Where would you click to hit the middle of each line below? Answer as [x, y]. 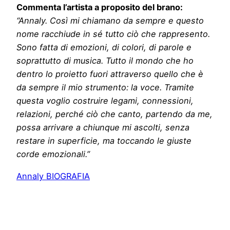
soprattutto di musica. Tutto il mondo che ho [105, 61]
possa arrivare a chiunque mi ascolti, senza [103, 128]
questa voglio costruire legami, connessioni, [105, 101]
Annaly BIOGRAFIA [53, 176]
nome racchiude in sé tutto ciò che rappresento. [113, 34]
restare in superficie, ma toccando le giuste [104, 141]
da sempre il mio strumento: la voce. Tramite [105, 88]
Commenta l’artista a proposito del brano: [100, 7]
